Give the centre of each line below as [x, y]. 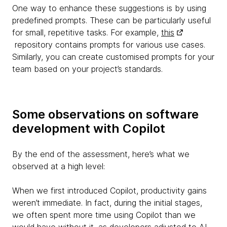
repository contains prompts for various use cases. [109, 44]
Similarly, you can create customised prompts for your [113, 56]
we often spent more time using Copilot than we [104, 215]
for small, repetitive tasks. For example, [87, 32]
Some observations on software [105, 114]
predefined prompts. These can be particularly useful [111, 20]
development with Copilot [89, 128]
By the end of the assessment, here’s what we [101, 154]
